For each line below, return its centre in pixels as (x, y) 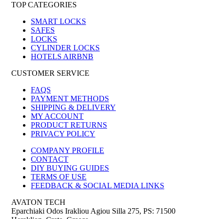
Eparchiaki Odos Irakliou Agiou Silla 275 (75, 211)
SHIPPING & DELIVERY (73, 108)
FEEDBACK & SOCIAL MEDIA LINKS (98, 186)
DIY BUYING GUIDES (70, 168)
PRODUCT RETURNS (69, 125)
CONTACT (50, 159)
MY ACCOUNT (57, 116)
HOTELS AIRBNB (62, 57)
